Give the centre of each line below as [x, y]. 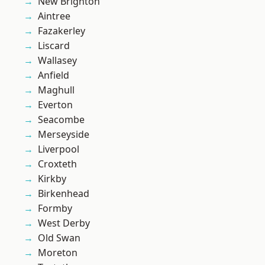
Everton [55, 105]
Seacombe [61, 120]
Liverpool [59, 149]
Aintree [54, 16]
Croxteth [57, 164]
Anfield [54, 75]
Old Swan [59, 238]
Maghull [56, 90]
